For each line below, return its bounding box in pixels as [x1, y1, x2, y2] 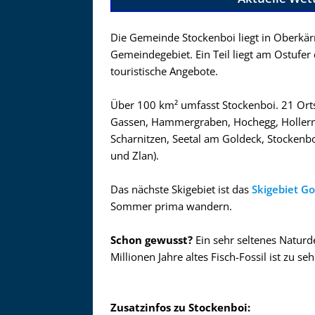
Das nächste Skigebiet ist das [110, 182, 252, 196]
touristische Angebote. [110, 64, 218, 78]
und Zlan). [110, 148, 159, 162]
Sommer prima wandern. [110, 199, 232, 213]
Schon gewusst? [110, 233, 193, 247]
